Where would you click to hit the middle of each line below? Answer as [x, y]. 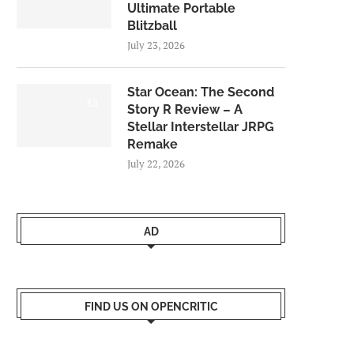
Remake [153, 144]
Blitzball [152, 26]
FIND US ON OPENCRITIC [151, 307]
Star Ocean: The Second [201, 92]
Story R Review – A [185, 109]
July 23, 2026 [156, 45]
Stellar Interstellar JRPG [201, 127]
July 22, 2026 [156, 164]
